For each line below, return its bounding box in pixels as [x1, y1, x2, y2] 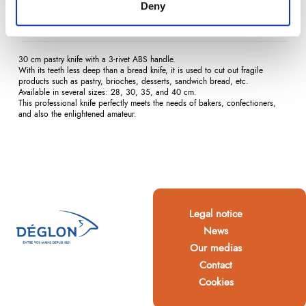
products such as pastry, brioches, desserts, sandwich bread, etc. [18, 74, 249, 87]
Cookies [198, 275, 234, 290]
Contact [199, 258, 232, 273]
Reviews [135, 18, 168, 33]
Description [23, 18, 70, 33]
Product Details [71, 18, 133, 33]
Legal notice [189, 206, 242, 222]
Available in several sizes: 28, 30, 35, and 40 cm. [18, 85, 197, 98]
